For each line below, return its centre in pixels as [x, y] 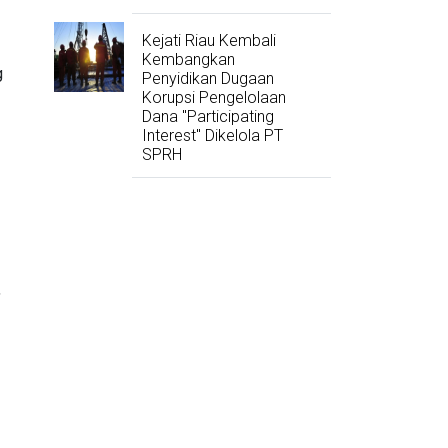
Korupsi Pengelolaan [213, 98]
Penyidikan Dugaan [207, 79]
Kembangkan [188, 60]
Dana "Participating [207, 117]
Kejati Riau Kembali [208, 41]
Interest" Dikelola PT [212, 136]
